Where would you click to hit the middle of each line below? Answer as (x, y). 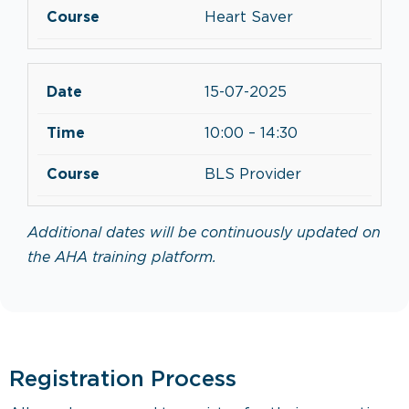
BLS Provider (253, 175)
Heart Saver (249, 18)
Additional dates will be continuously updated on (204, 233)
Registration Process (123, 380)
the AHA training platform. (122, 258)
